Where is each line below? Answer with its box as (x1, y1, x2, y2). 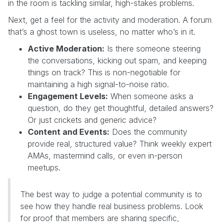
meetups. (28, 162, 60, 172)
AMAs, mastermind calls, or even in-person (28, 150, 182, 161)
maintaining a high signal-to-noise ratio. (28, 79, 169, 89)
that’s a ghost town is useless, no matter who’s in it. (8, 26, 195, 37)
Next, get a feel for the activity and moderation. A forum (8, 14, 212, 25)
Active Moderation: (28, 43, 105, 54)
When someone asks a (108, 91, 193, 101)
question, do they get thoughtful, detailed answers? (28, 103, 214, 113)
